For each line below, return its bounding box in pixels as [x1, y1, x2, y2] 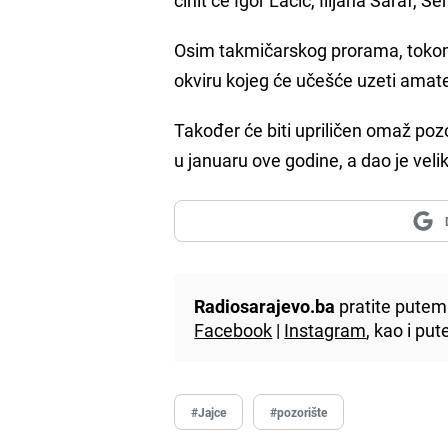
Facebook [194, 317, 273, 342]
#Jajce [191, 403, 227, 420]
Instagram [284, 317, 367, 342]
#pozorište [270, 403, 328, 420]
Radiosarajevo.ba [194, 293, 336, 318]
